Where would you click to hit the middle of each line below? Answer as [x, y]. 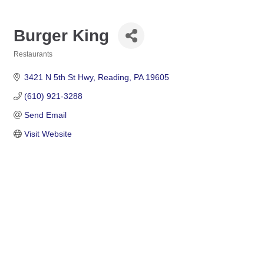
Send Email [45, 115]
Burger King [61, 35]
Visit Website [48, 134]
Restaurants [33, 54]
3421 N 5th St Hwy [58, 77]
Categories [32, 62]
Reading [113, 77]
